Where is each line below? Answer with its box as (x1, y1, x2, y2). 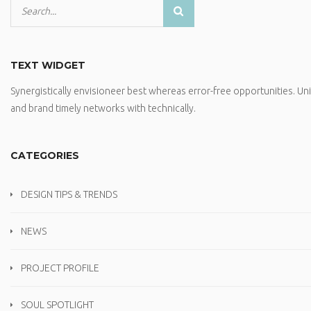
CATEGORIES (10, 149, 79, 162)
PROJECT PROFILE (21, 262, 99, 274)
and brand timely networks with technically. (10, 103, 196, 114)
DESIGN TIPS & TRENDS (21, 189, 117, 200)
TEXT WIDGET (10, 59, 85, 72)
